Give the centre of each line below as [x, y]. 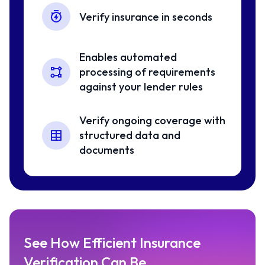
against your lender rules [141, 87]
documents [107, 150]
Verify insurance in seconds [146, 17]
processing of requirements [148, 72]
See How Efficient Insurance [112, 243]
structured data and [130, 135]
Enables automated [128, 57]
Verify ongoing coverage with [153, 121]
